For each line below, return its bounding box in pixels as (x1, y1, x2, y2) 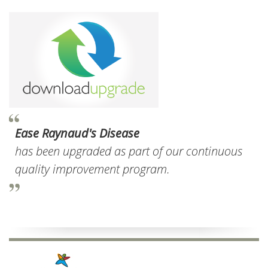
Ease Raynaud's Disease (15, 125, 139, 142)
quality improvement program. (15, 161, 170, 178)
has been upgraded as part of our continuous (15, 143, 242, 160)
